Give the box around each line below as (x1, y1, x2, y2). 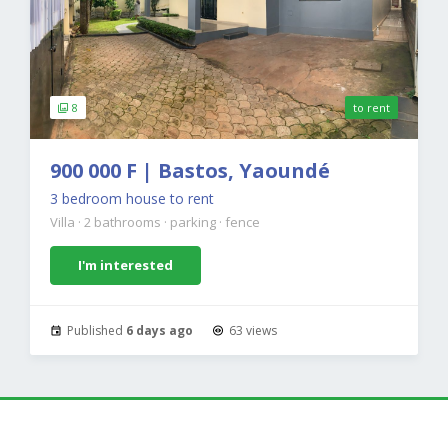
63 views (226, 322, 277, 340)
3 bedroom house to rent (50, 189, 214, 209)
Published (64, 322, 126, 340)
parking (170, 213, 219, 232)
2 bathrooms (84, 213, 164, 232)
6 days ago (126, 322, 193, 340)
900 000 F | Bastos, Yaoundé (50, 157, 330, 185)
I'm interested (78, 256, 173, 275)
